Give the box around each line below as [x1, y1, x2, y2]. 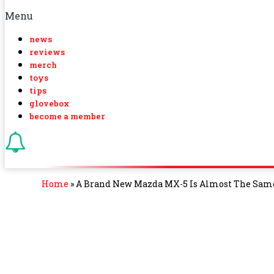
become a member [29, 111, 105, 122]
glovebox [29, 98, 69, 109]
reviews [29, 46, 65, 57]
